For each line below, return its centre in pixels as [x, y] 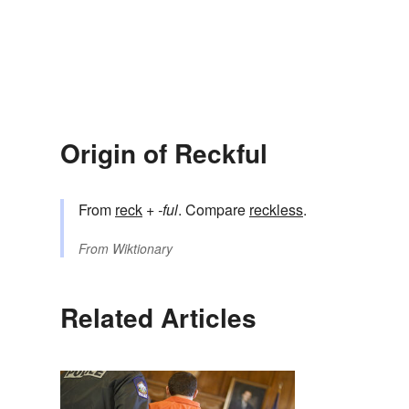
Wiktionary [142, 249]
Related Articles [158, 318]
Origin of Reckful [164, 153]
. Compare [214, 210]
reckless [276, 210]
